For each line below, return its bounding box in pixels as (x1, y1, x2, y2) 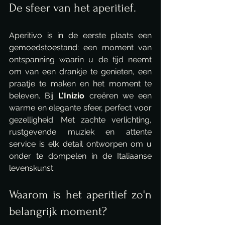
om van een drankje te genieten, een (9, 67, 152, 76)
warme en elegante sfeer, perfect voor (9, 103, 152, 113)
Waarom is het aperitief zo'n (9, 188, 152, 201)
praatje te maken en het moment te (9, 79, 152, 88)
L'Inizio (58, 91, 85, 100)
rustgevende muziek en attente (9, 127, 152, 137)
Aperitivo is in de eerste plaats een (9, 31, 152, 40)
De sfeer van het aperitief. (9, 1, 136, 15)
